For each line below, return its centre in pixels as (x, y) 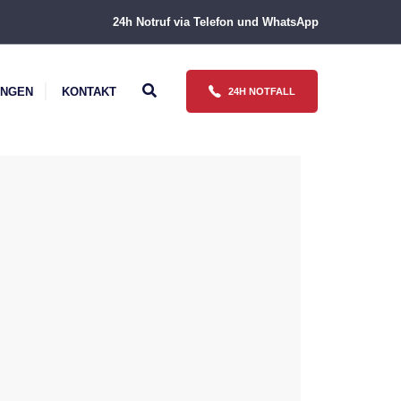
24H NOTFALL (262, 91)
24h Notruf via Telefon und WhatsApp (216, 22)
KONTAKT (89, 92)
